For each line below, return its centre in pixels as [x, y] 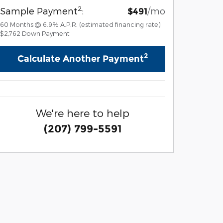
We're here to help [83, 113]
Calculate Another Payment [81, 59]
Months [22, 24]
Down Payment [46, 33]
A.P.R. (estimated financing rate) [111, 24]
